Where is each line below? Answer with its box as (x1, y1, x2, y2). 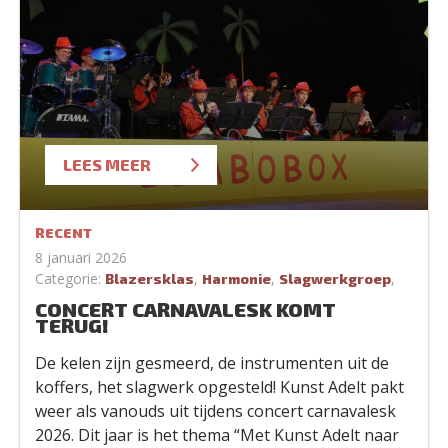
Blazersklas (105, 270, 194, 287)
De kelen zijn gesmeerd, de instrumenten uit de (35, 352, 389, 374)
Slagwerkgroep (279, 270, 391, 287)
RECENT (35, 224, 92, 241)
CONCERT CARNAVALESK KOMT (35, 297, 336, 321)
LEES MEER (63, 155, 151, 174)
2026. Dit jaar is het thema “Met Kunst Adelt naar (35, 424, 399, 446)
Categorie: (35, 269, 105, 288)
